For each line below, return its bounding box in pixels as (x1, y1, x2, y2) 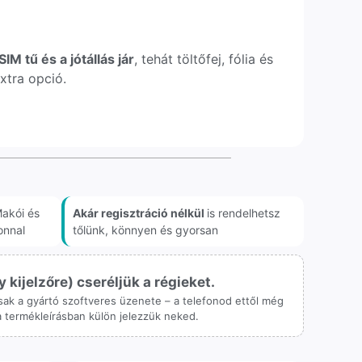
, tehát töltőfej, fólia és (134, 51, 274, 68)
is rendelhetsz (207, 205, 280, 220)
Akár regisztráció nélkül (73, 205, 207, 220)
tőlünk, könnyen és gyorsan (73, 222, 218, 237)
